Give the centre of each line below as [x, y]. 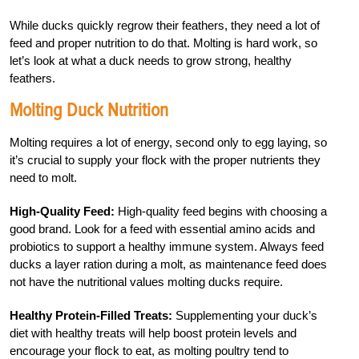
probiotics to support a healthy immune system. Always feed [167, 246]
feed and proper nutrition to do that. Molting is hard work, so [163, 42]
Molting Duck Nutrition [89, 110]
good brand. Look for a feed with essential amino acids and [162, 228]
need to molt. [43, 177]
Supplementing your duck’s [245, 315]
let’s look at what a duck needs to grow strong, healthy [151, 60]
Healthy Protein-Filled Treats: [91, 315]
